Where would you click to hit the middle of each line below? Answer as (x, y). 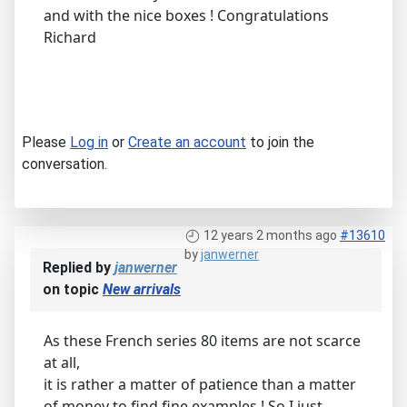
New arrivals (142, 289)
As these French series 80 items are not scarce (202, 340)
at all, (62, 362)
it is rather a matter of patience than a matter (200, 384)
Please (46, 142)
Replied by (79, 267)
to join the (280, 142)
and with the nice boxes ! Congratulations (186, 15)
